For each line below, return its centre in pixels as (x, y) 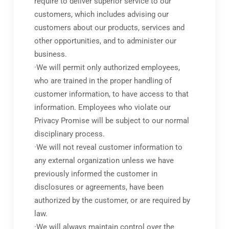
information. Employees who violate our (102, 108)
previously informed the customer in (96, 174)
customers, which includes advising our (101, 15)
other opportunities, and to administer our (105, 41)
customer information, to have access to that (111, 94)
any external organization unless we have (104, 161)
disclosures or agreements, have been (99, 187)
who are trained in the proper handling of (103, 81)
